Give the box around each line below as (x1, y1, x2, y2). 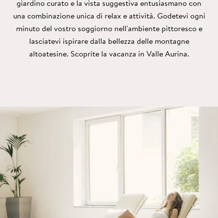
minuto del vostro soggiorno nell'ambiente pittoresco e (16, 22, 202, 34)
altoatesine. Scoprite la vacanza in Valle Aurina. (29, 48, 189, 59)
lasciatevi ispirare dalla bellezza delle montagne (29, 35, 189, 46)
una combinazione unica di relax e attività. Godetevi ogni (13, 10, 205, 21)
